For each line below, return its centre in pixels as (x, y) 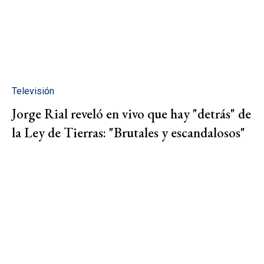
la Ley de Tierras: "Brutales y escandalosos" (128, 133)
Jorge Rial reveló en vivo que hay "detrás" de (131, 114)
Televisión (33, 91)
